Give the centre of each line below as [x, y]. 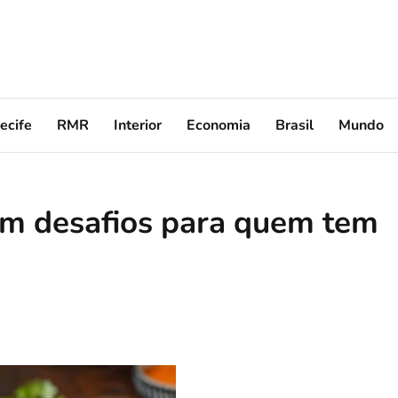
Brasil [295, 125]
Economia [219, 125]
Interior [138, 125]
